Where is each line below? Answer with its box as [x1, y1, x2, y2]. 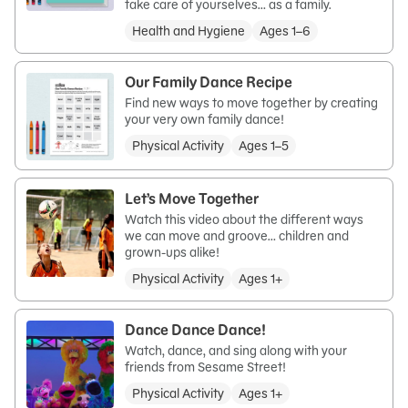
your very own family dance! [125, 110, 287, 127]
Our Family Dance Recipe [125, 72, 292, 91]
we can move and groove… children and [125, 227, 349, 244]
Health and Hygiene [132, 22, 245, 39]
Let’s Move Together [125, 189, 259, 208]
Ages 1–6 [260, 22, 311, 39]
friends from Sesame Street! [125, 358, 286, 375]
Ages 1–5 [239, 137, 289, 154]
